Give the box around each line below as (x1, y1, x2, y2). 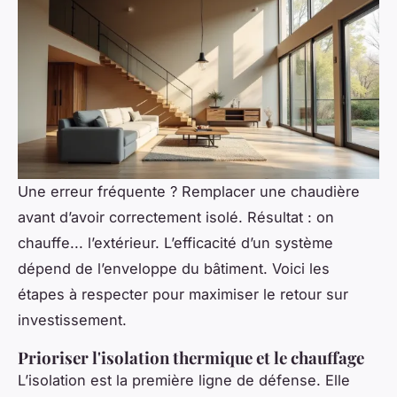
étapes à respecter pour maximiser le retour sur (18, 284, 348, 303)
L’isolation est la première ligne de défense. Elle (18, 370, 350, 389)
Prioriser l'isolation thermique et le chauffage (18, 346, 364, 369)
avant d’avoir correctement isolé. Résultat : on (18, 207, 334, 226)
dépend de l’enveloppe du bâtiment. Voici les (18, 259, 330, 277)
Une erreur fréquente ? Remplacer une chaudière (18, 182, 360, 200)
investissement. (18, 310, 127, 329)
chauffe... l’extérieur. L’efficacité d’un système (18, 233, 333, 252)
